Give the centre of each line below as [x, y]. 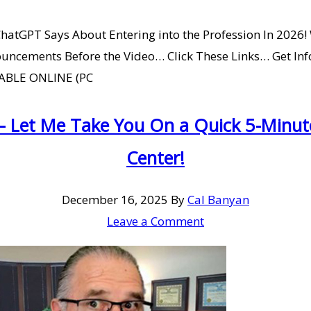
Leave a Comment [155, 221]
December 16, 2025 [115, 200]
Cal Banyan [218, 200]
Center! [155, 158]
